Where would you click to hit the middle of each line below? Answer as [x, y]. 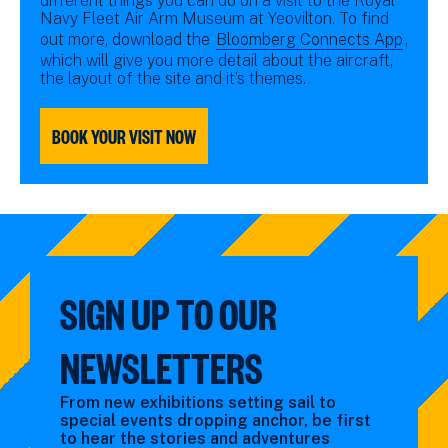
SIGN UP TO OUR [168, 313]
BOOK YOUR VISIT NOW [124, 136]
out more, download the [127, 40]
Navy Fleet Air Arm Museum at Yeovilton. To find [214, 19]
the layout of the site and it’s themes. [175, 79]
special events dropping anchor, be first [215, 421]
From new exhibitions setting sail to [198, 403]
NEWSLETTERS [161, 367]
